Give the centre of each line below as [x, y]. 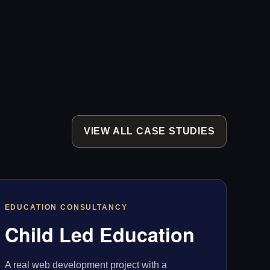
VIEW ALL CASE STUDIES [149, 131]
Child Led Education [99, 234]
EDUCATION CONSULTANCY [66, 207]
